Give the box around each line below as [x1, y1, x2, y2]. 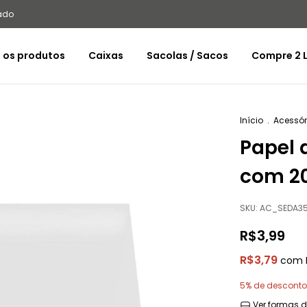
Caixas [88, 49, 124, 62]
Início [240, 114, 263, 126]
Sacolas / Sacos [147, 49, 229, 62]
